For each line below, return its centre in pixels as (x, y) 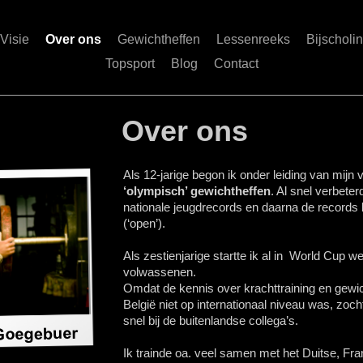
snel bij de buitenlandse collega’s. (211, 320)
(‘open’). (144, 223)
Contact (236, 64)
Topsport (130, 64)
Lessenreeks (253, 39)
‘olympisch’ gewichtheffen (197, 191)
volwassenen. (160, 272)
